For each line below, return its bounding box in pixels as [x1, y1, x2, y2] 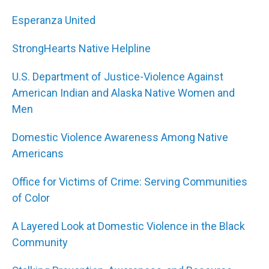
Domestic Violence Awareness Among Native [12, 131, 228, 144]
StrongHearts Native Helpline [12, 42, 151, 55]
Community [12, 236, 68, 249]
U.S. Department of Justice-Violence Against [12, 70, 223, 83]
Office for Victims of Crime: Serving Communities [12, 175, 247, 188]
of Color [12, 192, 50, 204]
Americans [12, 147, 64, 160]
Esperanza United [12, 14, 95, 26]
